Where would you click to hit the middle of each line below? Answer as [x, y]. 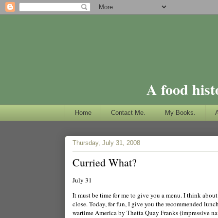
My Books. [180, 112]
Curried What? [105, 162]
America [106, 212]
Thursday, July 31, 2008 [106, 143]
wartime [84, 212]
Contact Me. [128, 112]
